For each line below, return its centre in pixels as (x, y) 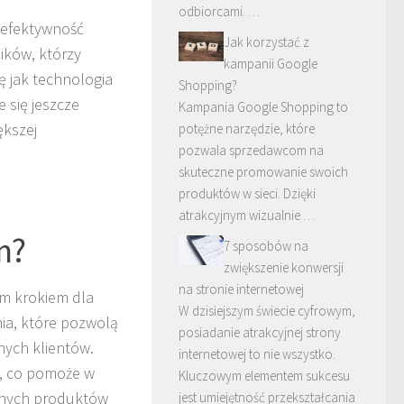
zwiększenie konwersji (284, 267)
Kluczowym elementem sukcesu (264, 375)
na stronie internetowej (241, 289)
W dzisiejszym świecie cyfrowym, (267, 310)
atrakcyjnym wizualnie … (247, 215)
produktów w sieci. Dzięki (247, 193)
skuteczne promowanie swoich (263, 171)
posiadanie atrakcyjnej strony (260, 332)
